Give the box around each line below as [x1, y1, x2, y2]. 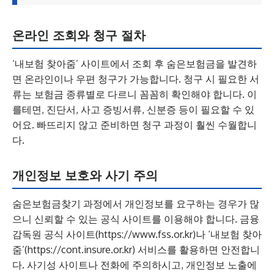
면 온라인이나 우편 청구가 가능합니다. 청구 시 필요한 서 [12, 73, 259, 85]
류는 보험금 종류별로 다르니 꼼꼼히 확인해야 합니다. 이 [12, 88, 257, 100]
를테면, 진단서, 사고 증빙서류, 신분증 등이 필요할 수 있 [12, 103, 254, 116]
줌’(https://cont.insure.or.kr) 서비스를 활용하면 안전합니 [12, 243, 260, 256]
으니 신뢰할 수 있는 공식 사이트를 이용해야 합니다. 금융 [12, 213, 259, 225]
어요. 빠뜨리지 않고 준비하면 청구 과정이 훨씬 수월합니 [12, 119, 257, 131]
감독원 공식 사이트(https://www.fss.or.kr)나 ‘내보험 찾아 [12, 228, 262, 240]
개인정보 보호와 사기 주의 [12, 168, 158, 183]
